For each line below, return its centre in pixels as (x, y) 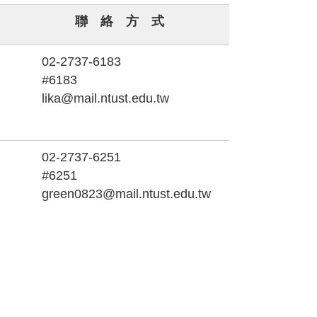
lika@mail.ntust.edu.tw (105, 98)
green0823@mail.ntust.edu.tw (126, 194)
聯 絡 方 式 (119, 21)
